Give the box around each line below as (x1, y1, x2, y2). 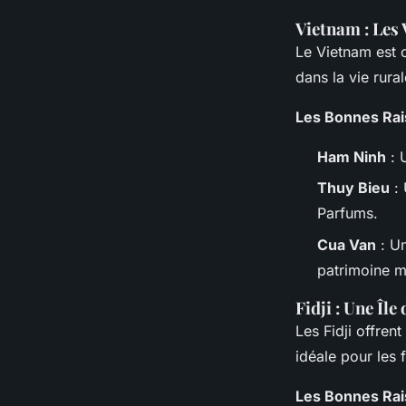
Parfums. (317, 204, 378, 223)
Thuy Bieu (317, 179, 390, 198)
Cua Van (317, 235, 376, 254)
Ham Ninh (317, 147, 386, 166)
